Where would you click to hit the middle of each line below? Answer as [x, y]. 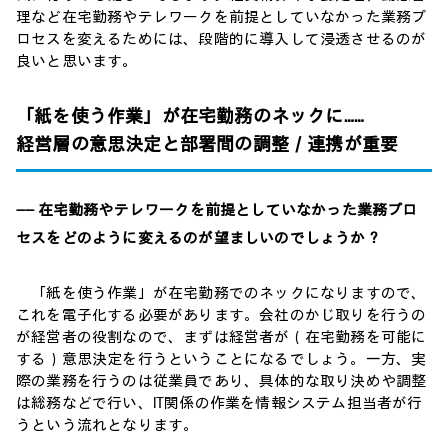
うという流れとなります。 [107, 425]
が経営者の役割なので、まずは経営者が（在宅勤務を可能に [221, 337]
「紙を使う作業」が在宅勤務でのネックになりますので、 [221, 293]
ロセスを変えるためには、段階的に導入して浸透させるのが [221, 39]
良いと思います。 [77, 61]
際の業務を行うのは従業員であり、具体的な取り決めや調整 [221, 381]
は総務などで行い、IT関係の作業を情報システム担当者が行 [219, 403]
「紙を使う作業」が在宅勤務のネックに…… [190, 116]
